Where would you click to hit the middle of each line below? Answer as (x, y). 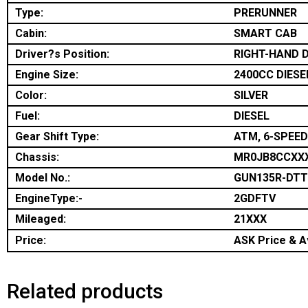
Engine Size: (47, 75)
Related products (85, 291)
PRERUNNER (265, 13)
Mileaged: (41, 219)
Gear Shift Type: (57, 137)
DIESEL (252, 116)
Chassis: (37, 157)
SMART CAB (265, 34)
